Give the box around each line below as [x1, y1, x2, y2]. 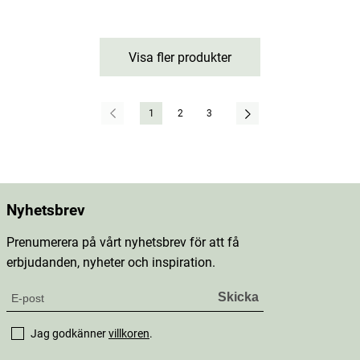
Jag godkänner [31, 327, 108, 340]
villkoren [108, 327, 149, 340]
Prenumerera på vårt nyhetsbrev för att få [6, 235, 239, 250]
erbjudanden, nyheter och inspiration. [6, 255, 215, 270]
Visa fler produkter [129, 49, 231, 65]
